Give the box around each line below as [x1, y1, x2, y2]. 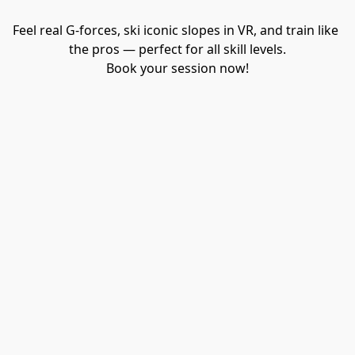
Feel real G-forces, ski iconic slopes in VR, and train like [13, 21, 339, 40]
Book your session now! [105, 59, 249, 78]
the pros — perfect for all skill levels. [68, 40, 286, 59]
